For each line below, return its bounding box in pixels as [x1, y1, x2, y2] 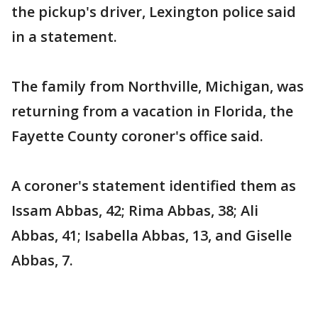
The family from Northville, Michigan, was [11, 77, 304, 96]
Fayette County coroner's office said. [11, 126, 263, 146]
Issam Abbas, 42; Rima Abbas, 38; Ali [11, 201, 258, 220]
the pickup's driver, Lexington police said [11, 2, 296, 21]
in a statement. [11, 27, 117, 46]
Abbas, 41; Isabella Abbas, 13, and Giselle [11, 226, 292, 245]
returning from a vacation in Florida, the [11, 102, 293, 121]
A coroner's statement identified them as [11, 176, 296, 195]
